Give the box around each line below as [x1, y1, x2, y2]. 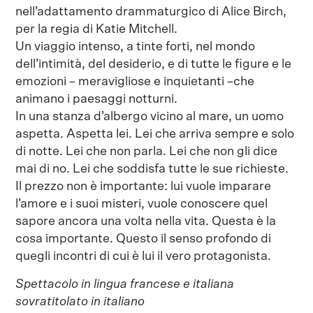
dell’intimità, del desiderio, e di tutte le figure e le [15, 57, 292, 71]
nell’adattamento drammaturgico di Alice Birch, [15, 5, 287, 18]
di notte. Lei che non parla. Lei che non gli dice [15, 145, 278, 158]
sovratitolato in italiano [15, 295, 145, 308]
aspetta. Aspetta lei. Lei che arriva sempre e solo [15, 127, 295, 140]
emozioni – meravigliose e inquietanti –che [15, 75, 255, 88]
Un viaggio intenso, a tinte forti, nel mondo [15, 40, 256, 53]
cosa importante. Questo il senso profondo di [15, 232, 272, 245]
